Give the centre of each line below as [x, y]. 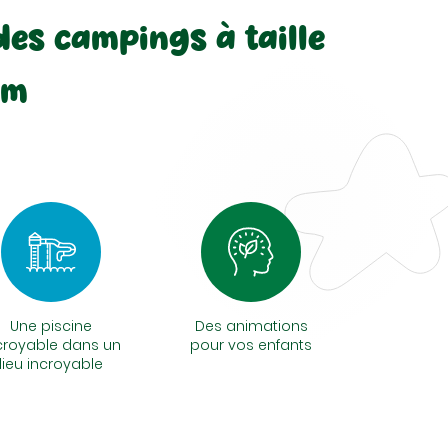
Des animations [251, 326]
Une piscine [51, 326]
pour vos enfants [251, 345]
